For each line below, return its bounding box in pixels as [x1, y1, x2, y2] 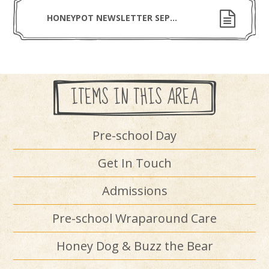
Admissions [101, 183, 168, 199]
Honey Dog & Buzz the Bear [56, 238, 213, 254]
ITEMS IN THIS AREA [71, 80, 198, 115]
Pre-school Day [92, 127, 177, 144]
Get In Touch [97, 155, 172, 171]
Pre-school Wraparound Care [52, 210, 217, 226]
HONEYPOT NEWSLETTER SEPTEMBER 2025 [170, 12, 178, 23]
